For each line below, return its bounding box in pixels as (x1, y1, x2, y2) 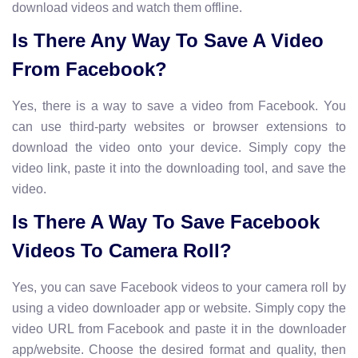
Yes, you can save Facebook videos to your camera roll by (12, 280, 346, 294)
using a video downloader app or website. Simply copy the (12, 300, 346, 315)
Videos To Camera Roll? (12, 239, 232, 261)
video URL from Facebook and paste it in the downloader (12, 321, 346, 336)
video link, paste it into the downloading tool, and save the (12, 161, 346, 175)
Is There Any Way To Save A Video (12, 29, 324, 51)
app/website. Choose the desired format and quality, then (12, 342, 346, 356)
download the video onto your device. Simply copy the (12, 140, 346, 154)
